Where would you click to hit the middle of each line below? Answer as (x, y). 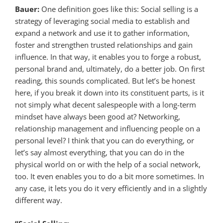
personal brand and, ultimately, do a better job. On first (110, 69)
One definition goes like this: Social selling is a (119, 9)
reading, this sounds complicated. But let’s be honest (105, 81)
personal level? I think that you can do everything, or (105, 141)
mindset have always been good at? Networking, (98, 117)
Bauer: (27, 9)
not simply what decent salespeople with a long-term (106, 105)
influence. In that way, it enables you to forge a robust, (108, 57)
